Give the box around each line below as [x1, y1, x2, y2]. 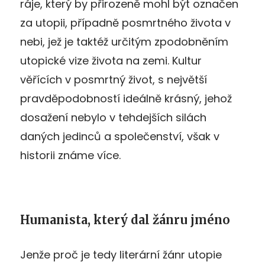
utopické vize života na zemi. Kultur [20, 53, 202, 68]
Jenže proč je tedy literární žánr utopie [20, 247, 222, 262]
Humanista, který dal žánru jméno [20, 212, 230, 227]
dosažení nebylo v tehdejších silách [20, 109, 206, 125]
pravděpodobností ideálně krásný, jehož [20, 91, 232, 106]
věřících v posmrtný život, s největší [20, 72, 207, 87]
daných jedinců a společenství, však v [20, 128, 219, 144]
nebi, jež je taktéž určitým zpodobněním [20, 34, 228, 49]
